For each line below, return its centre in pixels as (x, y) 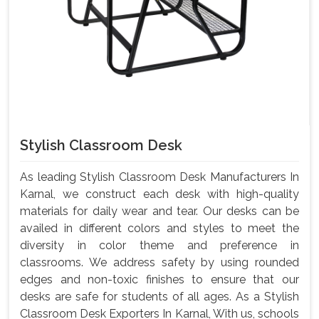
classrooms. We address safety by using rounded (159, 263)
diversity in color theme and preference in (159, 246)
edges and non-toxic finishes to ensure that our (159, 280)
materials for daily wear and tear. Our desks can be (159, 211)
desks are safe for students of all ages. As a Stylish (159, 297)
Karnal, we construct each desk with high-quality (159, 194)
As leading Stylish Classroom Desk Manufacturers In (159, 177)
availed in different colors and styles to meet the (159, 229)
